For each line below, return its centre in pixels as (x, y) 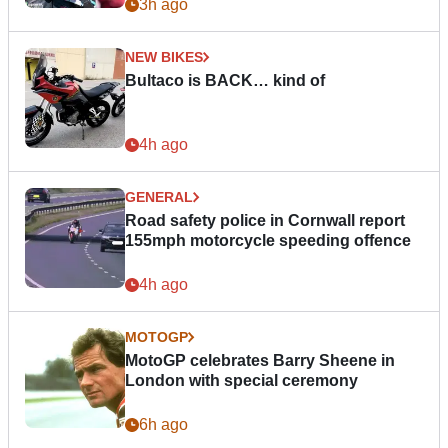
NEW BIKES (164, 57)
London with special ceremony (241, 381)
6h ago (163, 425)
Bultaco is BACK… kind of (225, 81)
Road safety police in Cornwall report (265, 221)
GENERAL (159, 197)
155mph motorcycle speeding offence (268, 241)
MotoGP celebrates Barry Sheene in (260, 361)
